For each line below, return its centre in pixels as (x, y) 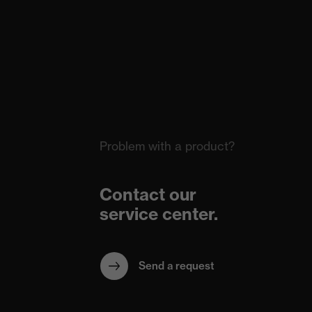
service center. (158, 214)
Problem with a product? (167, 146)
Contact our (148, 195)
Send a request (176, 266)
